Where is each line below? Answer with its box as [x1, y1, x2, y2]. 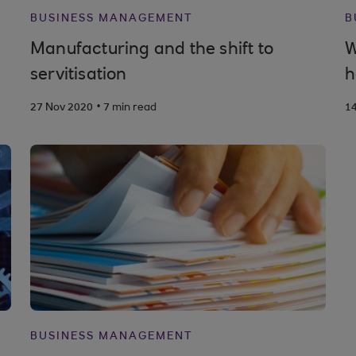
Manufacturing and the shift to [29, 41, 273, 59]
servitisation [29, 67, 127, 84]
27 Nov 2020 [29, 103, 93, 114]
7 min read [103, 103, 157, 114]
